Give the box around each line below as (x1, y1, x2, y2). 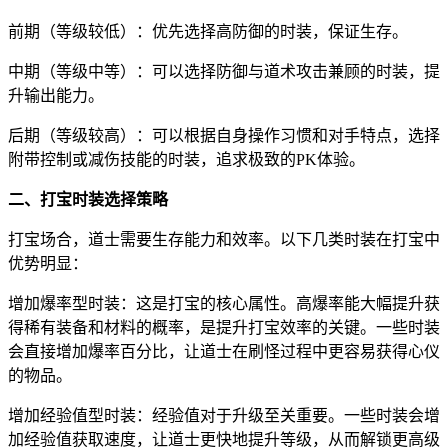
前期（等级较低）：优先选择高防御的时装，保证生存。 (8, 23, 408, 41)
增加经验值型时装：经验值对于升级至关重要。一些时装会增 (8, 407, 440, 425)
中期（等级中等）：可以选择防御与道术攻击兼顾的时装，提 (8, 63, 440, 81)
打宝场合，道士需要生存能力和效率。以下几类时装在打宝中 (8, 231, 440, 249)
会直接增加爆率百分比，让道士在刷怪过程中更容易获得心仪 (8, 343, 440, 361)
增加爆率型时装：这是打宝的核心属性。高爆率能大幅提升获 (8, 295, 440, 313)
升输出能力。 (8, 87, 104, 105)
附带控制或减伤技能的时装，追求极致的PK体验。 (8, 151, 365, 169)
